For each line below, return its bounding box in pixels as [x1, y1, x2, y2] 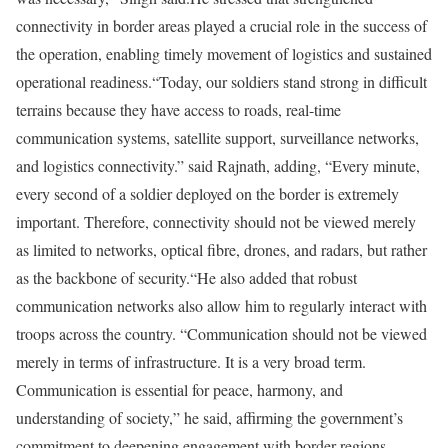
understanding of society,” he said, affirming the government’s [16, 407, 403, 429]
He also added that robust [197, 267, 357, 289]
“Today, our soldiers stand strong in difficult [152, 71, 427, 93]
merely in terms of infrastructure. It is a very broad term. [16, 351, 366, 373]
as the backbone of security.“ [16, 267, 197, 289]
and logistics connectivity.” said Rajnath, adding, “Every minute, [16, 155, 420, 177]
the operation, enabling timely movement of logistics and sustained [16, 43, 432, 65]
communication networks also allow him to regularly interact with [16, 295, 427, 317]
